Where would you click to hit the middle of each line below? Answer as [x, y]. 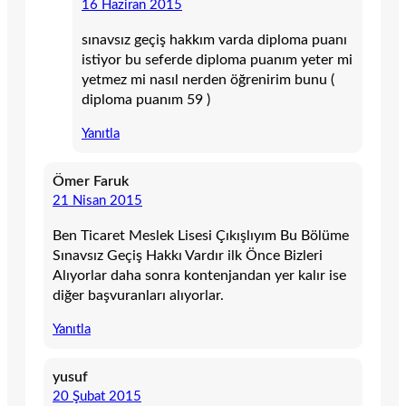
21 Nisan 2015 [97, 201]
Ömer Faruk [91, 181]
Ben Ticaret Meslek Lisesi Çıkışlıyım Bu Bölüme [201, 236]
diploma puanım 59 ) [146, 100]
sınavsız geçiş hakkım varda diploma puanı [214, 40]
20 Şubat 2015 [97, 396]
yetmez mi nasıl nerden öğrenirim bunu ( [208, 80]
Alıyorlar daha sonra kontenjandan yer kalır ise [199, 275]
